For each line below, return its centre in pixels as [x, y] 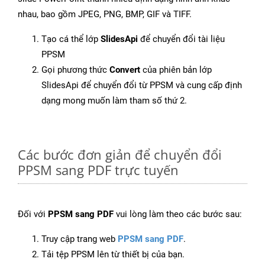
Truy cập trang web [80, 239]
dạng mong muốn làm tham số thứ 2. [114, 101]
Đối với [33, 214]
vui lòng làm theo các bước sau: [178, 214]
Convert [125, 70]
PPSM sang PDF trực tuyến [98, 170]
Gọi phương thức [75, 70]
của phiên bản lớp [176, 70]
